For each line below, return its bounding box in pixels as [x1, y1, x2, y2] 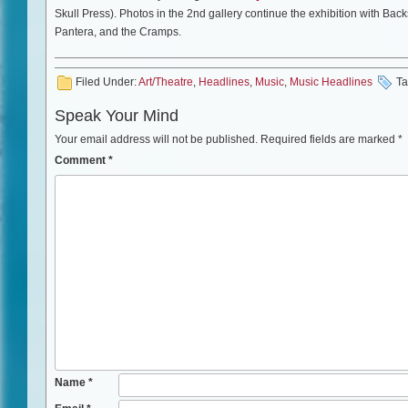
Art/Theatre [138, 75, 193, 88]
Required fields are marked [260, 132, 398, 146]
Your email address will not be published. [55, 132, 258, 146]
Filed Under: [76, 75, 138, 88]
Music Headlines [290, 75, 372, 88]
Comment [55, 153, 108, 167]
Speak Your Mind [55, 106, 178, 125]
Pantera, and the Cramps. [55, 25, 181, 38]
